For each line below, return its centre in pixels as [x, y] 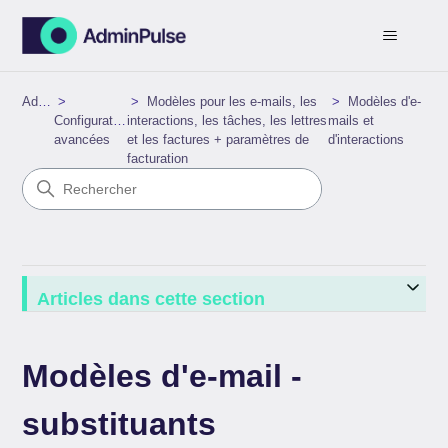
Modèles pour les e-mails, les [231, 101]
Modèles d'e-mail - [162, 376]
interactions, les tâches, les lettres [226, 120]
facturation [157, 158]
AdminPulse [45, 101]
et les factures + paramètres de [217, 139]
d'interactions [365, 139]
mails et [350, 120]
